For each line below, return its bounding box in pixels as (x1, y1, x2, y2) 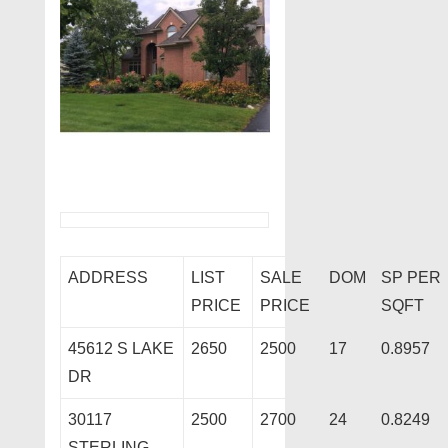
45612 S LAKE (68, 340, 174, 358)
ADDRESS (68, 269, 148, 287)
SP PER (381, 269, 441, 287)
